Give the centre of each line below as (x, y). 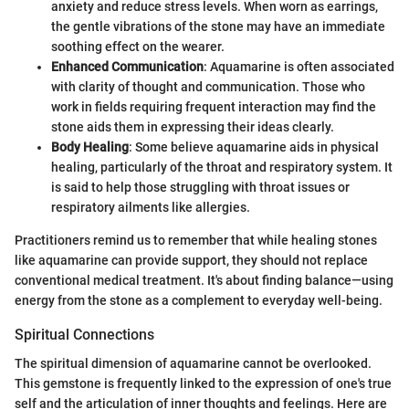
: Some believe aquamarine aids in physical (254, 147)
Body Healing (90, 147)
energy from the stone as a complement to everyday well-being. (199, 301)
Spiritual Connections (84, 335)
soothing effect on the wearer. (138, 47)
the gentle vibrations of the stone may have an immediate (218, 27)
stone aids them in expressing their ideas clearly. (193, 127)
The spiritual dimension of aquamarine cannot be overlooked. (193, 364)
